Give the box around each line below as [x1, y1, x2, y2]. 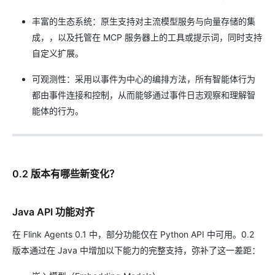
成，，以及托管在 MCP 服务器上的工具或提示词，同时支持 [32, 32, 262, 42]
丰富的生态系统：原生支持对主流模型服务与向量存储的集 [32, 16, 255, 26]
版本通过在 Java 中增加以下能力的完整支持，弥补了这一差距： [12, 245, 260, 255]
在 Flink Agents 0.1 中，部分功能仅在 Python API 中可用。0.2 [12, 229, 254, 239]
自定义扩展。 [32, 48, 83, 58]
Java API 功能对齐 [12, 206, 95, 218]
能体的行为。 [32, 106, 83, 116]
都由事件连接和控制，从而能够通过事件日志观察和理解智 [32, 90, 255, 100]
